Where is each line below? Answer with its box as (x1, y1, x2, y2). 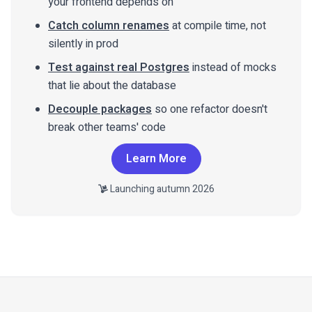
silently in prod (48, 35, 118, 52)
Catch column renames (48, 17, 169, 34)
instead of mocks (189, 58, 276, 76)
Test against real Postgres (48, 58, 189, 76)
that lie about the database (48, 77, 176, 94)
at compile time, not (169, 17, 266, 34)
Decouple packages (48, 100, 152, 118)
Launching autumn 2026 (107, 181, 214, 196)
